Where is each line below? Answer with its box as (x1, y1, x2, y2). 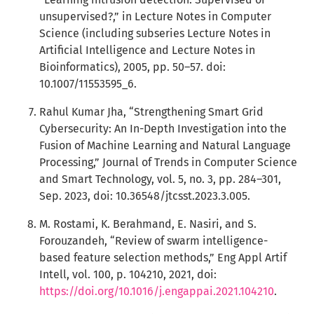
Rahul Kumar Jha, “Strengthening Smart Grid (39, 105, 264, 118)
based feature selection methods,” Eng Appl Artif (39, 251, 287, 264)
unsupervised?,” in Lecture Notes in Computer (39, 10, 271, 23)
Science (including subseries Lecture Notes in (39, 27, 271, 40)
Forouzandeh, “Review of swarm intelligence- (39, 234, 268, 247)
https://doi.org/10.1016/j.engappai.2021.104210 (39, 285, 274, 298)
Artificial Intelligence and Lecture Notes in (39, 43, 255, 57)
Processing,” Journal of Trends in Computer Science (39, 156, 297, 169)
